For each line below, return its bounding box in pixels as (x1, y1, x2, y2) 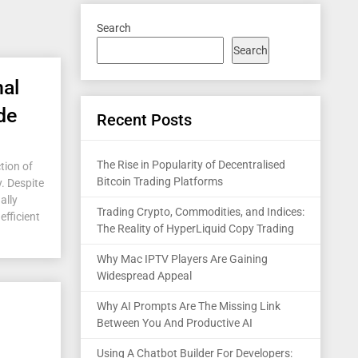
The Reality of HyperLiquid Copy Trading (97, 222, 294, 235)
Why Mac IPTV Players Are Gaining (97, 253, 268, 265)
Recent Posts (97, 110, 192, 129)
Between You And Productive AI (97, 316, 253, 329)
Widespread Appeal (97, 269, 192, 282)
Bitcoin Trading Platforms (97, 175, 223, 188)
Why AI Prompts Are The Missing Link (97, 300, 280, 312)
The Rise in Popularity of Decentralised (97, 158, 285, 171)
